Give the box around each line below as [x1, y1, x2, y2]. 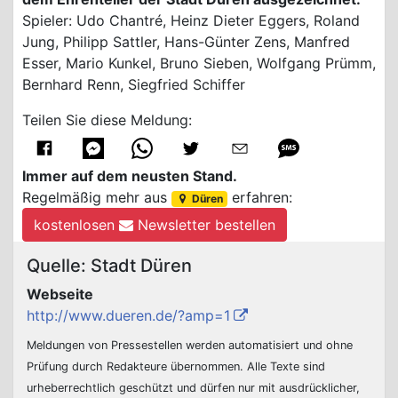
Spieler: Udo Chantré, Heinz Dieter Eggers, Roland [22, 11, 360, 29]
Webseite [27, 285, 93, 304]
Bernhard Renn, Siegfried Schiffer [22, 75, 254, 93]
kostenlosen [34, 216, 119, 235]
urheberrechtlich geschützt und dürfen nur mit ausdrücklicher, [27, 381, 360, 395]
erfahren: [227, 188, 293, 207]
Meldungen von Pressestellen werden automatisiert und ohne [27, 338, 353, 353]
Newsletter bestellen [133, 216, 275, 235]
